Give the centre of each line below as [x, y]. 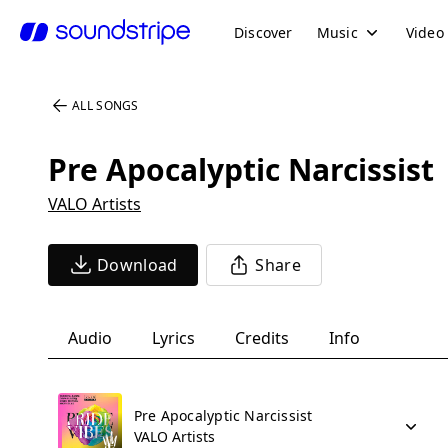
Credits [262, 338]
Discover [263, 32]
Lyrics [173, 338]
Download [137, 265]
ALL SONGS [105, 105]
